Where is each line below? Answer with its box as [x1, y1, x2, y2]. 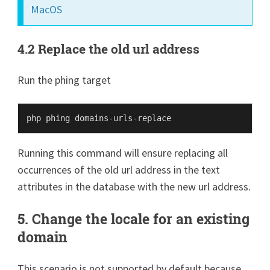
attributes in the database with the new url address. [17, 179, 251, 193]
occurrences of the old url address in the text [17, 162, 221, 177]
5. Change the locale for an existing [17, 209, 250, 228]
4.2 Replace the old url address [17, 40, 200, 57]
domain [17, 227, 68, 246]
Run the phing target [17, 72, 111, 87]
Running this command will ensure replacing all [17, 145, 228, 160]
